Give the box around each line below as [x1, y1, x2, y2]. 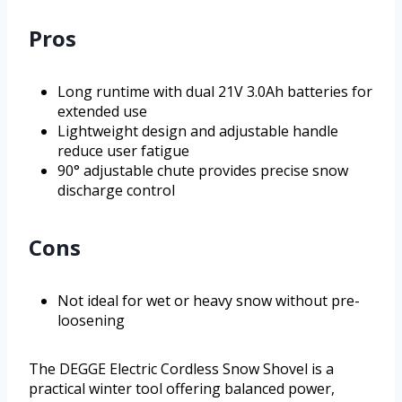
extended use [57, 100, 147, 121]
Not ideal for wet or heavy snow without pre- [57, 290, 360, 310]
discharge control [57, 179, 175, 200]
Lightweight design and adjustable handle [57, 120, 338, 141]
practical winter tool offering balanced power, [29, 378, 335, 398]
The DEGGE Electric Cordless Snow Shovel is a [29, 358, 334, 379]
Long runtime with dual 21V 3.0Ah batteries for [57, 81, 372, 101]
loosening [57, 310, 125, 330]
